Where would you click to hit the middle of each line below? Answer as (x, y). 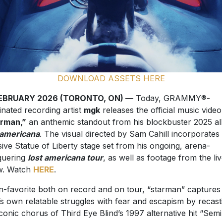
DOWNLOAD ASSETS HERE (111, 79)
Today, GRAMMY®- (171, 98)
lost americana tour (65, 158)
